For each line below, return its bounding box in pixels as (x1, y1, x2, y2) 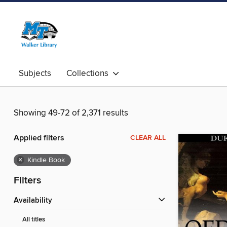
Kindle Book (27, 156, 65, 165)
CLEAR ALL (130, 133, 166, 143)
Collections (66, 68, 112, 79)
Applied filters (14, 133, 64, 144)
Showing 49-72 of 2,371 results (14, 107, 128, 119)
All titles (22, 215, 45, 224)
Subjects (19, 68, 51, 79)
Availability (19, 196, 52, 206)
